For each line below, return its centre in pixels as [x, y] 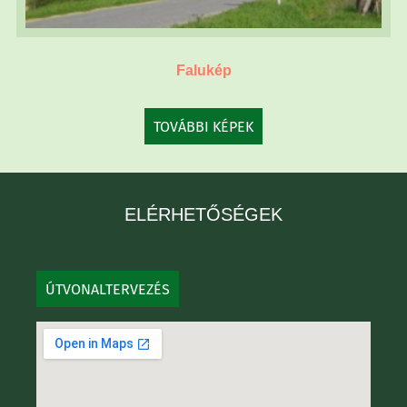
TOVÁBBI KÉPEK [203, 127]
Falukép [203, 71]
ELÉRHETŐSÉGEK [203, 215]
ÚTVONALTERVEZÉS [108, 290]
